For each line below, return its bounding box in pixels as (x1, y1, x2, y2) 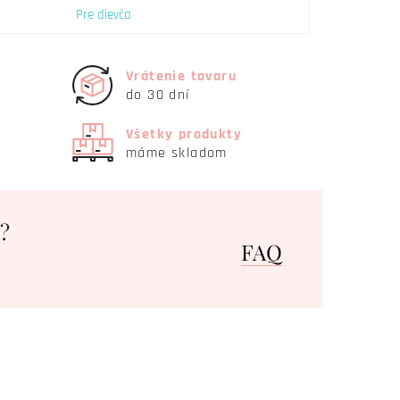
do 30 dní (126, 85, 190, 104)
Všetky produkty (126, 124, 242, 144)
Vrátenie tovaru (126, 66, 237, 86)
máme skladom (126, 143, 228, 162)
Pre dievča (76, 6, 131, 23)
